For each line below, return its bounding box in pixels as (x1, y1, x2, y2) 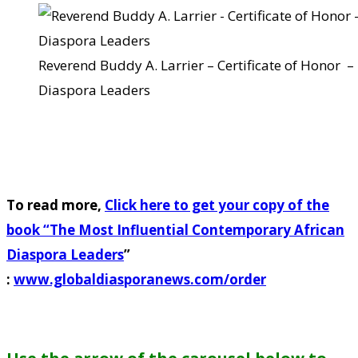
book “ (6, 221, 50, 240)
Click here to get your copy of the (105, 196, 329, 215)
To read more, (6, 196, 101, 215)
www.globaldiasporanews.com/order (14, 270, 266, 289)
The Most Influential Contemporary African (50, 221, 344, 240)
